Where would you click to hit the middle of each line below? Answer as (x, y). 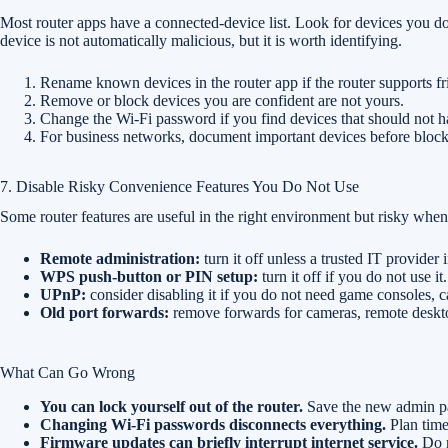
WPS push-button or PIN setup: (149, 276)
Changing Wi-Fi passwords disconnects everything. (213, 424)
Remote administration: (120, 258)
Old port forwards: (104, 312)
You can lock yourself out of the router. (171, 406)
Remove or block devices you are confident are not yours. (222, 100)
